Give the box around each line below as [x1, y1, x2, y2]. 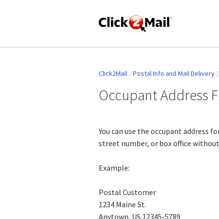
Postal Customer [99, 187, 156, 197]
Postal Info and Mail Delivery [133, 69, 215, 78]
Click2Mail [99, 69, 127, 78]
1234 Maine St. [99, 199, 146, 209]
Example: [99, 162, 130, 173]
